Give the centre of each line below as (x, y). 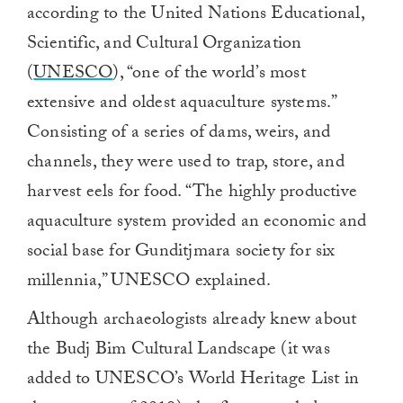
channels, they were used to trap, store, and (186, 164)
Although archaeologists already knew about (192, 322)
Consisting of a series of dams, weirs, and (179, 134)
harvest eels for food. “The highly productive (193, 194)
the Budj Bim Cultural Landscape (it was (179, 351)
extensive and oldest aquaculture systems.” (182, 105)
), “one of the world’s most (209, 75)
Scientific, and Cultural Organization (165, 45)
